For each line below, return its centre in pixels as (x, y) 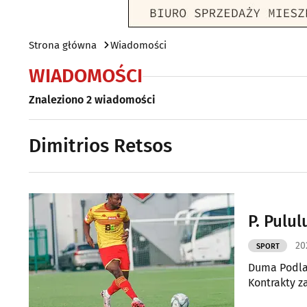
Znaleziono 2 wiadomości (92, 100)
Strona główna (63, 45)
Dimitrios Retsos (100, 146)
